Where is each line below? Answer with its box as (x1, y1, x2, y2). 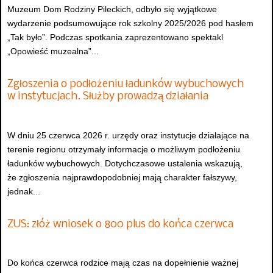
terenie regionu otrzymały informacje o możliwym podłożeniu (7, 144, 240, 154)
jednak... (7, 186, 40, 196)
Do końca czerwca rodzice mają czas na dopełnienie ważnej (7, 258, 238, 268)
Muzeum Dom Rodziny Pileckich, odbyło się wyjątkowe (7, 4, 217, 14)
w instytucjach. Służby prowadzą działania (7, 91, 208, 103)
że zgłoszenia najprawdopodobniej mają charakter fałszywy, (7, 172, 237, 182)
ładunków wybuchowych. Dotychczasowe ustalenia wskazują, (7, 158, 243, 168)
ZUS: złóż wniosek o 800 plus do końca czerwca (7, 219, 233, 231)
